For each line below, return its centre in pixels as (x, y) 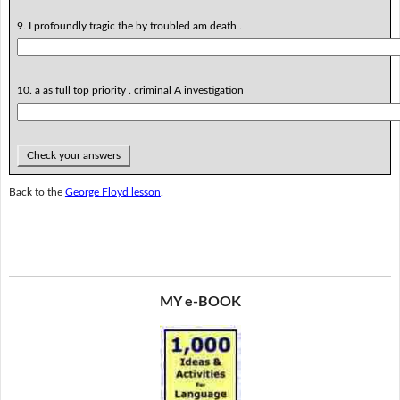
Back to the (37, 192)
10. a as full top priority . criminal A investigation (130, 90)
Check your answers (73, 155)
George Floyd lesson (112, 192)
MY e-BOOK (200, 301)
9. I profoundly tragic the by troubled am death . (129, 25)
